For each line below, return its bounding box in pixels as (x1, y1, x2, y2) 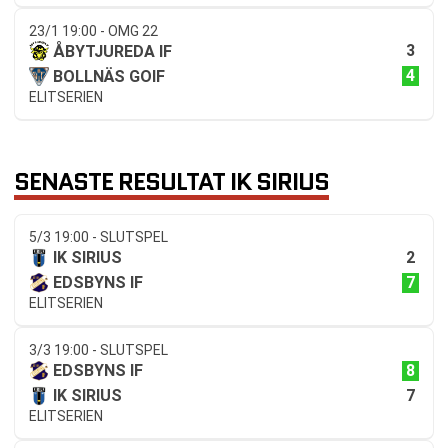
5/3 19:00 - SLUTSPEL (29, 229, 168, 246)
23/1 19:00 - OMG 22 (29, 22, 158, 39)
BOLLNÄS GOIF (53, 66, 165, 86)
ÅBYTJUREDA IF (53, 41, 172, 61)
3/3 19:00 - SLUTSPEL (29, 342, 168, 359)
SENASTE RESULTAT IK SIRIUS (14, 163, 329, 199)
